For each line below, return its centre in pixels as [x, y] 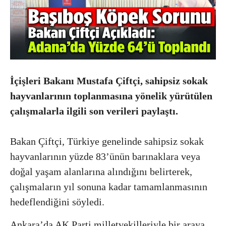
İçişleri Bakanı [43, 80]
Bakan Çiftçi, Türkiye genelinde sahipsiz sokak [107, 141]
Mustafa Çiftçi [108, 80]
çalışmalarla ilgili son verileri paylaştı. [94, 111]
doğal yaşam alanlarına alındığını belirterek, [101, 171]
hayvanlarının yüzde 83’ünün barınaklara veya [105, 156]
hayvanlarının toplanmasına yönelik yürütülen [111, 96]
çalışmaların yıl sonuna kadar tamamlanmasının [109, 186]
